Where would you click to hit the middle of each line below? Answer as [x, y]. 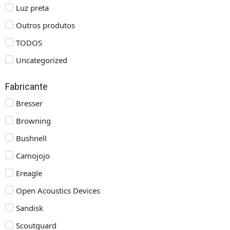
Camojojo [33, 155]
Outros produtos [45, 25]
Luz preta [32, 7]
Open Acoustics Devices [58, 190]
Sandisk [30, 208]
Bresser [29, 103]
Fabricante [26, 86]
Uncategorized [42, 60]
